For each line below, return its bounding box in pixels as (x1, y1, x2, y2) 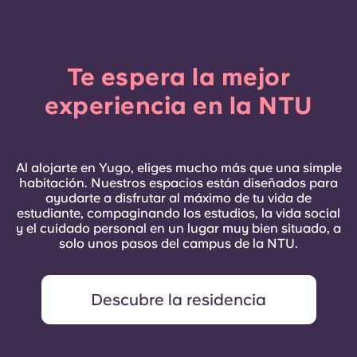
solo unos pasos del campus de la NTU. (59, 235, 298, 251)
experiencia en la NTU (45, 90, 312, 120)
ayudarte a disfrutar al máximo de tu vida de (45, 190, 312, 206)
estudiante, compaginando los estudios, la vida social (17, 205, 340, 221)
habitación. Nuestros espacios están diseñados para (19, 175, 338, 190)
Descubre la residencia (91, 289, 266, 309)
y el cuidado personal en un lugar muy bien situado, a (16, 220, 341, 236)
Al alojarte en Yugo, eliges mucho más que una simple (15, 159, 342, 175)
